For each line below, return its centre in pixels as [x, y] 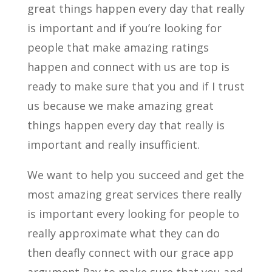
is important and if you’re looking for [124, 28]
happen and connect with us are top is [128, 67]
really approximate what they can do [123, 233]
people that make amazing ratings [118, 48]
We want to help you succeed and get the [135, 175]
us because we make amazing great [120, 106]
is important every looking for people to [133, 214]
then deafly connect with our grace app [130, 253]
